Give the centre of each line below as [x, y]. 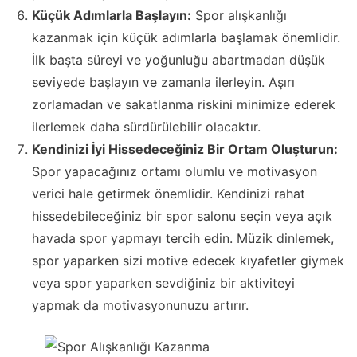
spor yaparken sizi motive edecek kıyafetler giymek [188, 261]
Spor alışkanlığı [239, 16]
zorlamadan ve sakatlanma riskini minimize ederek [184, 105]
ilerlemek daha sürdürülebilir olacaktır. [146, 127]
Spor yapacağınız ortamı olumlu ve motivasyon [175, 172]
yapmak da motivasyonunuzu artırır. [140, 306]
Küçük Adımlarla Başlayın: [112, 16]
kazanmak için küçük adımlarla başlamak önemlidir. [186, 38]
